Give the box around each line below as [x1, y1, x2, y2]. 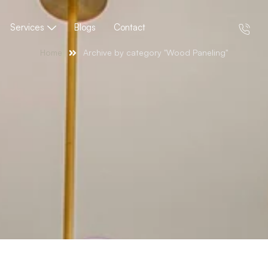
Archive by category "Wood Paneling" [83, 47, 228, 57]
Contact [113, 22, 145, 33]
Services [10, 22, 44, 33]
